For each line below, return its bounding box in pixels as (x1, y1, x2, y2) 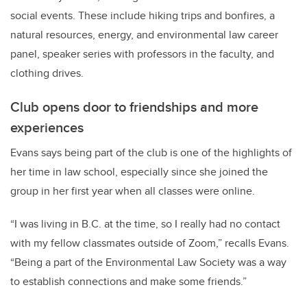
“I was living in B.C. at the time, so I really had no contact (10, 216, 280, 232)
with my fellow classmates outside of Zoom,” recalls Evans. (10, 235, 289, 251)
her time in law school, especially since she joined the (10, 164, 268, 180)
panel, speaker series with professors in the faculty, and (10, 46, 274, 62)
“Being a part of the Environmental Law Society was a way (10, 254, 286, 271)
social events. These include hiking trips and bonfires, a (10, 8, 275, 24)
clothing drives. (10, 65, 84, 82)
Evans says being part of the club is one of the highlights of (10, 145, 292, 161)
